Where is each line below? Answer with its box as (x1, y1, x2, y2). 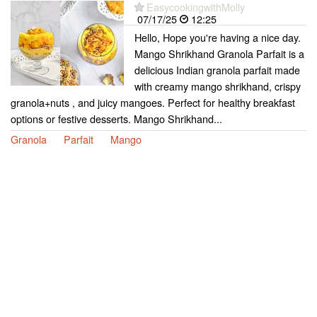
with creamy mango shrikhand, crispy (134, 78, 301, 93)
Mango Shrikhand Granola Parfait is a (134, 45, 304, 61)
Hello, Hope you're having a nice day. (134, 29, 301, 45)
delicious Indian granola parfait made (134, 62, 300, 77)
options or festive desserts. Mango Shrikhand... (11, 110, 222, 126)
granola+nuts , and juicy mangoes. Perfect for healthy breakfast (11, 94, 295, 110)
